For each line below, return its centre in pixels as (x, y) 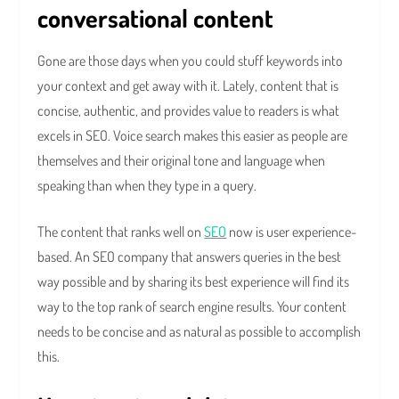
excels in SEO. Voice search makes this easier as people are (193, 136)
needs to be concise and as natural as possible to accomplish (199, 332)
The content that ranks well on (121, 232)
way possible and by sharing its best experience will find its (194, 282)
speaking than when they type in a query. (149, 186)
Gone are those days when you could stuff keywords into (191, 61)
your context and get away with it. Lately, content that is (188, 86)
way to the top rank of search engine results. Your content (192, 307)
